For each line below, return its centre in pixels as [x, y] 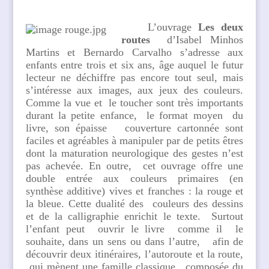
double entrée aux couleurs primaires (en [134, 178]
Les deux [221, 27]
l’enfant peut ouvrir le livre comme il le [134, 229]
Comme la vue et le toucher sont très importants [134, 103]
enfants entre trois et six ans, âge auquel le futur [134, 65]
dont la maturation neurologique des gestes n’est [134, 153]
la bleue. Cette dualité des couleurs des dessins [134, 204]
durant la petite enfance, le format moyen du [134, 115]
